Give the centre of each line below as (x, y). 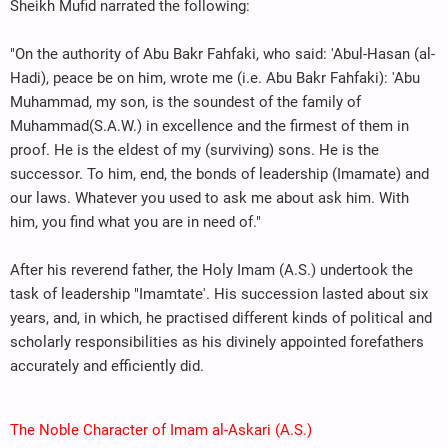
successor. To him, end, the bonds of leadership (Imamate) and (219, 173)
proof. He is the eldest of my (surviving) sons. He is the (194, 149)
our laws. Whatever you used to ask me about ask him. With (209, 197)
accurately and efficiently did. (107, 365)
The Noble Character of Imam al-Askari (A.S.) (161, 429)
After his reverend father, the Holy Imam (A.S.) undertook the (211, 269)
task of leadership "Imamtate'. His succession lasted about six (219, 293)
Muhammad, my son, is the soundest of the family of (185, 101)
